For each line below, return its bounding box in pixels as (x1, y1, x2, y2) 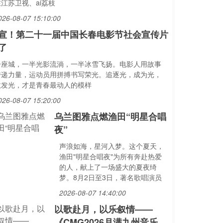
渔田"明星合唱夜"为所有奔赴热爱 (59, 151, 162, 161)
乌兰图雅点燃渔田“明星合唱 (54, 110, 166, 123)
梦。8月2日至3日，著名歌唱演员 (59, 172, 162, 182)
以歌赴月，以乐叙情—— (54, 203, 153, 216)
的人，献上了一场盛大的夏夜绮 (59, 162, 157, 172)
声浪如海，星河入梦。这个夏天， (59, 141, 164, 151)
